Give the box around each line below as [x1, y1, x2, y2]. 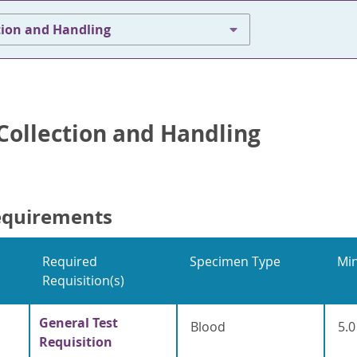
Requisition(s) [41, 272, 124, 290]
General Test [38, 314, 118, 332]
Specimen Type [189, 253, 280, 271]
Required [41, 253, 97, 271]
